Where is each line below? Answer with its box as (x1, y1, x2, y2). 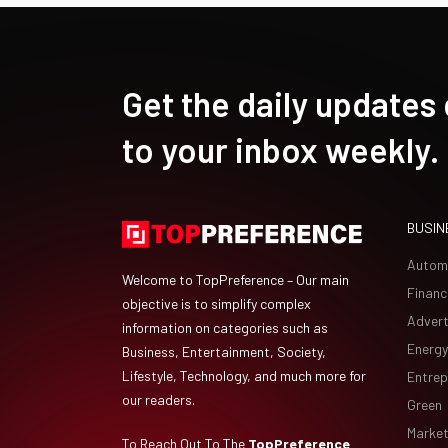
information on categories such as (122, 319, 328, 336)
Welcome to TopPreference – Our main (122, 271, 349, 288)
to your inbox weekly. (122, 129, 439, 170)
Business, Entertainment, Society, (122, 343, 326, 360)
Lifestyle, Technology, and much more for (122, 367, 366, 384)
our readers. (122, 391, 195, 408)
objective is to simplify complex (122, 295, 311, 312)
